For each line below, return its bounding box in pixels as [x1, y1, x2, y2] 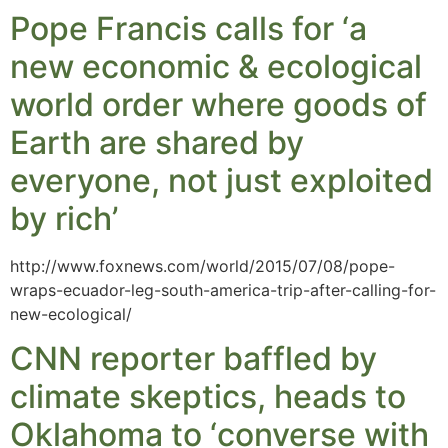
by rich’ [10, 198, 118, 238]
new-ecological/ [10, 303, 132, 324]
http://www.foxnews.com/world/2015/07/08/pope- [10, 255, 395, 276]
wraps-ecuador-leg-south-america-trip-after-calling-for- [10, 279, 436, 300]
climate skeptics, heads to [10, 377, 406, 417]
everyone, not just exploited [10, 160, 433, 200]
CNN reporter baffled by [10, 339, 377, 379]
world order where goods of [10, 84, 427, 124]
